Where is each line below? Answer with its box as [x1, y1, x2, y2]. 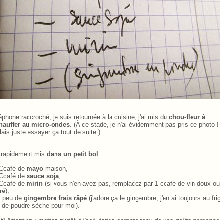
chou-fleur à [169, 113, 205, 121]
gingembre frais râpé [24, 194, 87, 202]
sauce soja [27, 172, 59, 180]
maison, [43, 165, 68, 172]
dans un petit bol [47, 150, 98, 158]
